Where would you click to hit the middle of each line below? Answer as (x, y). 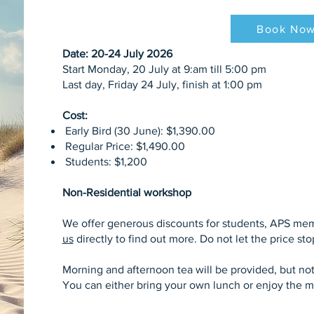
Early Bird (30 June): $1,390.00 (138, 131)
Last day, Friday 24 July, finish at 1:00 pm (163, 84)
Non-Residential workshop (127, 192)
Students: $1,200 (104, 162)
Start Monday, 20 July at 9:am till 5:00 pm (164, 69)
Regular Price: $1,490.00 (123, 146)
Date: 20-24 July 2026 (117, 54)
